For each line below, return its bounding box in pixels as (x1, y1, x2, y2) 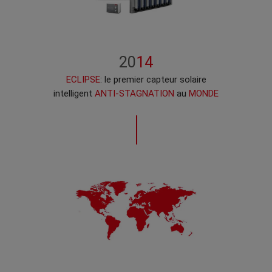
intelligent (53, 88, 95, 100)
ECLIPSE (66, 74, 100, 86)
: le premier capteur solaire (100, 74, 206, 86)
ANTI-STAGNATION (95, 88, 174, 100)
